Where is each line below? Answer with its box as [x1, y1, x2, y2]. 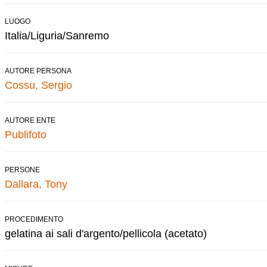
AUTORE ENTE [5, 116, 55, 125]
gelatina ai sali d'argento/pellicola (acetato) [5, 227, 207, 240]
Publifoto [5, 128, 46, 141]
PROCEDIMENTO [5, 215, 63, 223]
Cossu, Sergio [5, 79, 72, 91]
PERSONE [5, 165, 40, 174]
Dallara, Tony [5, 178, 67, 190]
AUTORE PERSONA [5, 66, 72, 75]
